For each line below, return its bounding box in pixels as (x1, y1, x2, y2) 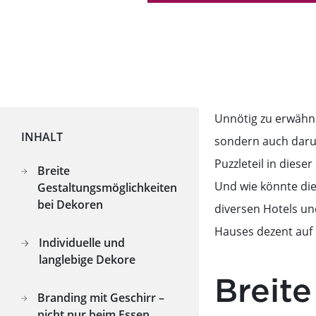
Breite (37, 163, 71, 179)
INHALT (21, 129, 63, 145)
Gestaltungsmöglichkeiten (37, 180, 178, 196)
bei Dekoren (37, 197, 104, 213)
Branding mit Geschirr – (37, 290, 165, 306)
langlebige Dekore (39, 252, 136, 268)
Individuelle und (39, 235, 126, 251)
